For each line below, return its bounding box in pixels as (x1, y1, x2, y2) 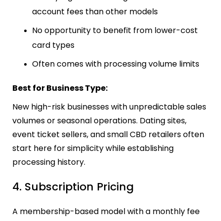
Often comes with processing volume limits (32, 58, 199, 70)
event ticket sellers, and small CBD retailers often (12, 128, 204, 140)
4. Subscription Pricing (12, 179, 134, 194)
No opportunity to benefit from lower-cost (32, 24, 198, 36)
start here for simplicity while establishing (12, 142, 174, 154)
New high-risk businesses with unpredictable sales (12, 101, 206, 112)
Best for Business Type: (12, 82, 108, 94)
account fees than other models (32, 5, 158, 17)
